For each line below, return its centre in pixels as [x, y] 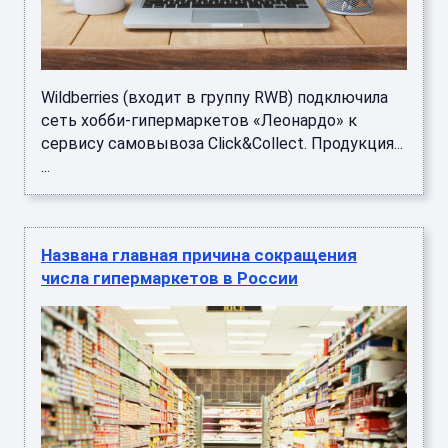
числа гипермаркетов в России [169, 249]
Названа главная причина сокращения [199, 226]
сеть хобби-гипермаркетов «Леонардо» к [199, 92]
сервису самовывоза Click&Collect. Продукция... [222, 115]
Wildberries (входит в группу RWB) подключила [214, 69]
